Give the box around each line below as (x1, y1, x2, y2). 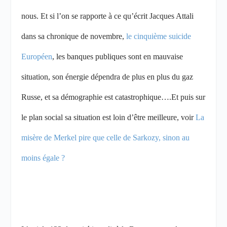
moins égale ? (21, 154, 65, 163)
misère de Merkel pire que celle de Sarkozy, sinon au (21, 133, 190, 142)
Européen (21, 52, 53, 61)
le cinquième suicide (126, 32, 192, 41)
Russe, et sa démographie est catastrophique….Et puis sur (21, 93, 206, 102)
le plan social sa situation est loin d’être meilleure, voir (21, 113, 196, 122)
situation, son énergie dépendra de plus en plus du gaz (21, 72, 194, 82)
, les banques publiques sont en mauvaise (52, 52, 183, 61)
